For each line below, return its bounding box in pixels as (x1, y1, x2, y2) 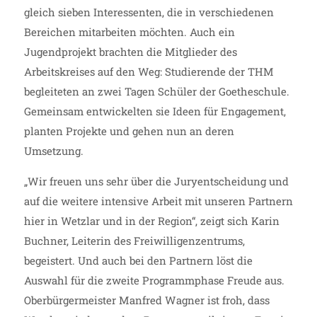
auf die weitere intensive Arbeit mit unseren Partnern (23, 194, 293, 208)
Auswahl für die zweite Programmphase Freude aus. (23, 273, 284, 287)
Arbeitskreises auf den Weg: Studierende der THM (23, 64, 274, 79)
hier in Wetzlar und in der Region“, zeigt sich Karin (23, 214, 279, 228)
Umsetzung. (23, 144, 83, 158)
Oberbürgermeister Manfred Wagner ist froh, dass (23, 293, 270, 307)
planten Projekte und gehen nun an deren (23, 124, 234, 138)
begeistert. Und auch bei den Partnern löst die (23, 253, 253, 267)
